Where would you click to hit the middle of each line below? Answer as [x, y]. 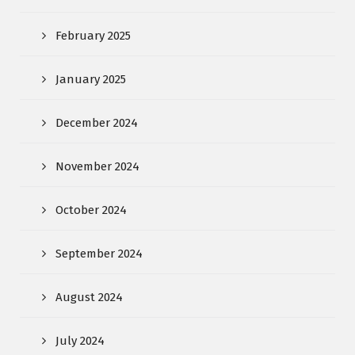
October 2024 [91, 210]
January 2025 [91, 80]
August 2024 [89, 298]
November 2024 [97, 167]
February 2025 [93, 36]
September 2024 [99, 254]
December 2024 [97, 123]
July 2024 [80, 341]
